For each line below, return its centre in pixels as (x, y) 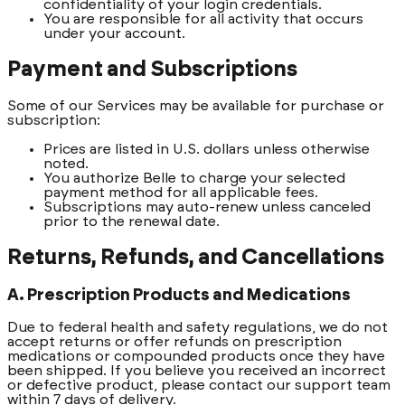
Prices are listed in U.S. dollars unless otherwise (207, 149)
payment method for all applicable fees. (181, 192)
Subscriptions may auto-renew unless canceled (207, 207)
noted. (66, 163)
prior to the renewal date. (132, 221)
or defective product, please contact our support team (199, 386)
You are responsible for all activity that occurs (203, 19)
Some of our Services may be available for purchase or (196, 105)
